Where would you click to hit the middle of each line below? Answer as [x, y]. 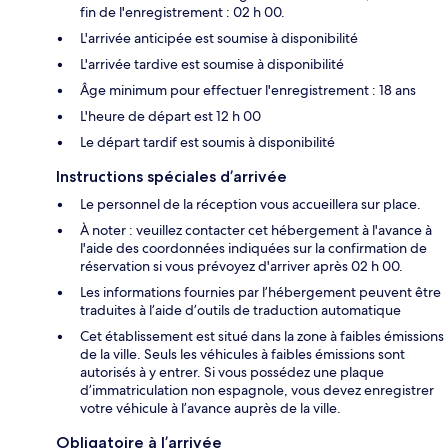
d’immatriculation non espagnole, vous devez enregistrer [257, 389]
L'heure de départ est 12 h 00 [170, 115]
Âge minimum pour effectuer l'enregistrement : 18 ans [248, 89]
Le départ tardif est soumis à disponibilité [207, 141]
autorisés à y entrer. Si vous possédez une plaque [232, 371]
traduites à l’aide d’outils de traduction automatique [240, 309]
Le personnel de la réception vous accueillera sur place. [250, 203]
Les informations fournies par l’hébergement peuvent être [260, 291]
